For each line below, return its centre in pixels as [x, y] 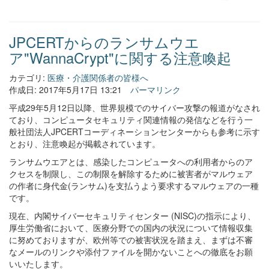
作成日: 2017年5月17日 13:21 [65, 89]
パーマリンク [156, 89]
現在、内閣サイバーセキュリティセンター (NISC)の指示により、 [132, 216]
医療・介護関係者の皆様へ [98, 77]
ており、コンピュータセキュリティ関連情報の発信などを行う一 [131, 119]
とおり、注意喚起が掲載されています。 [85, 144]
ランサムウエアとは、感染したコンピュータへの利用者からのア [131, 162]
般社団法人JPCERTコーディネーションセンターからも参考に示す [134, 131]
